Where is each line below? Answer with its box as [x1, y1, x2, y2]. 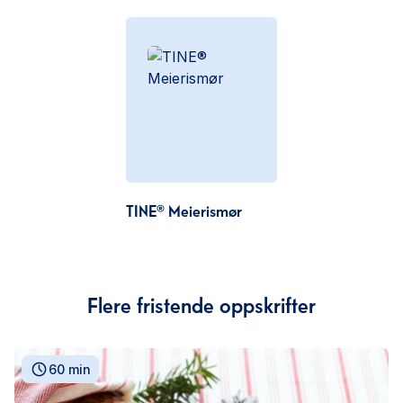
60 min [49, 361, 91, 377]
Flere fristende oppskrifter [87, 291, 316, 318]
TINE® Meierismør [126, 198, 242, 220]
